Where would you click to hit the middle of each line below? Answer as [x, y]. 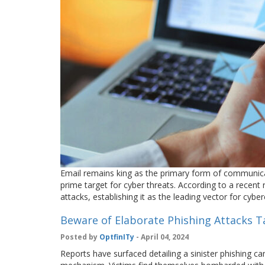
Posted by [80, 237]
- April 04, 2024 [161, 237]
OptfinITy [117, 237]
